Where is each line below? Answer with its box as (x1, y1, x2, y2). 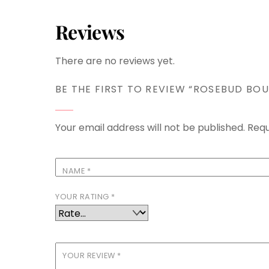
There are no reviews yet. (55, 53, 175, 68)
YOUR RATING (55, 191, 112, 202)
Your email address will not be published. (55, 120, 245, 134)
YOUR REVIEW (62, 250, 118, 261)
